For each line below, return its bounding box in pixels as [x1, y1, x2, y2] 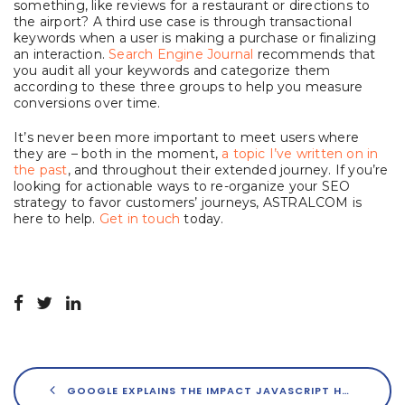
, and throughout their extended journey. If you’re [67, 162, 389, 178]
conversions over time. [14, 95, 161, 111]
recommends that [253, 46, 376, 62]
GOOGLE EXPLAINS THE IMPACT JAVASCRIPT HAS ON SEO [63, 382, 342, 398]
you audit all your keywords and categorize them [14, 62, 331, 79]
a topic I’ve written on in [221, 146, 379, 162]
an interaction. [14, 46, 109, 62]
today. [180, 211, 224, 227]
